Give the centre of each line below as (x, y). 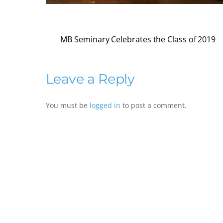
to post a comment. (154, 106)
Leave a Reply (90, 79)
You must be (68, 106)
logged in (105, 106)
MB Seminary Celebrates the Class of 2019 (138, 40)
